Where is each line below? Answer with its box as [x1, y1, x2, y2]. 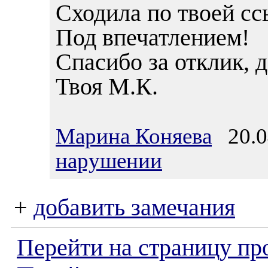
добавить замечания [33, 194, 235, 221]
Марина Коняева [56, 124, 212, 148]
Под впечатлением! [56, 24, 249, 51]
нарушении [56, 148, 162, 173]
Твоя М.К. [56, 73, 158, 100]
